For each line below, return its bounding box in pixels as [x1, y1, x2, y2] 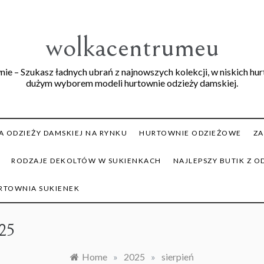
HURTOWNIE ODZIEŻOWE [139, 128, 242, 137]
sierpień [161, 251, 194, 262]
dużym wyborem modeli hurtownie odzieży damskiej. [26, 77, 238, 88]
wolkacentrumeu [45, 31, 219, 64]
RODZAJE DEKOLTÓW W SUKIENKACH [11, 156, 161, 165]
